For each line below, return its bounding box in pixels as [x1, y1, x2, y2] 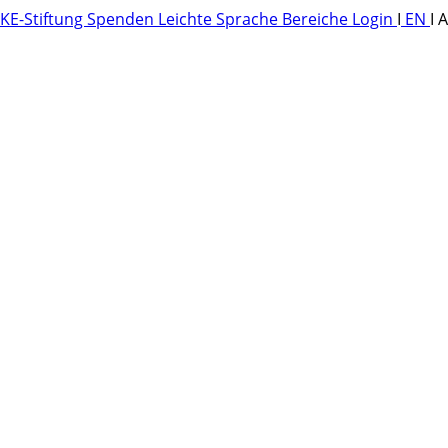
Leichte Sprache [158, 8, 282, 30]
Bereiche [282, 8, 352, 30]
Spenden [87, 8, 158, 30]
